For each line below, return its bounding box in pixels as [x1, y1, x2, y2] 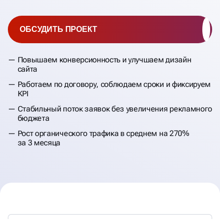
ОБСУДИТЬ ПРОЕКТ [20, 25, 97, 33]
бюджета [17, 113, 50, 123]
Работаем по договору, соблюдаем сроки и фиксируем [17, 79, 211, 89]
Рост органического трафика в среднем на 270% [17, 128, 189, 138]
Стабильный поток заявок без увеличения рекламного [17, 104, 213, 113]
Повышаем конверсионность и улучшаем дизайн [17, 55, 192, 64]
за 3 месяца [17, 137, 61, 147]
